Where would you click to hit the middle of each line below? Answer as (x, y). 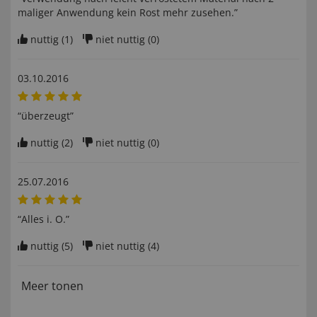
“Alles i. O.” (44, 219)
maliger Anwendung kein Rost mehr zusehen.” (128, 13)
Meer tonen (52, 286)
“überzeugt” (46, 116)
